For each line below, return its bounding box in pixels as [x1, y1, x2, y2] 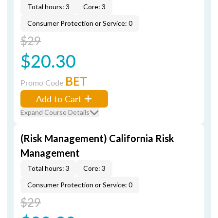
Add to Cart [36, 92, 82, 105]
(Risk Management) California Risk [20, 132, 174, 144]
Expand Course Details [20, 108, 90, 116]
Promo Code [20, 77, 65, 88]
